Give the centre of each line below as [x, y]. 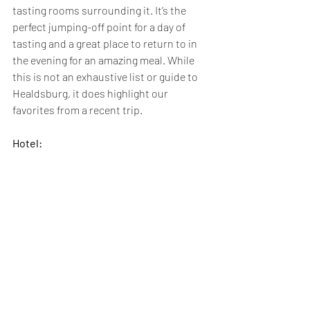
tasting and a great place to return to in [106, 43]
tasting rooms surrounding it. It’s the [100, 10]
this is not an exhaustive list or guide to [106, 76]
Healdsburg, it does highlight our [91, 93]
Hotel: [27, 143]
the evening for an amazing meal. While [104, 60]
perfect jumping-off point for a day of [100, 27]
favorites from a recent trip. [79, 110]
